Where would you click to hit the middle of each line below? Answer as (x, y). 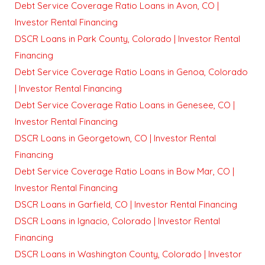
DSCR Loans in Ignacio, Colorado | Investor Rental (117, 221)
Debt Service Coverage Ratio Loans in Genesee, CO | (125, 105)
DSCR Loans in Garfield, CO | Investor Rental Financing (126, 205)
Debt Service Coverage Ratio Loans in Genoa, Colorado (131, 72)
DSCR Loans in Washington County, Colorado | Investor (128, 254)
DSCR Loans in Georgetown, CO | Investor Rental (115, 138)
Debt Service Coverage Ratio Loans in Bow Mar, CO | (125, 172)
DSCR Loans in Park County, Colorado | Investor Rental (127, 39)
